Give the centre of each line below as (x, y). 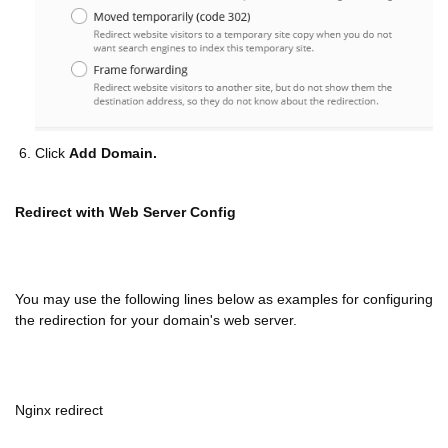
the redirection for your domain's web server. (156, 319)
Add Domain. (113, 152)
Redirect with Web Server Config (125, 211)
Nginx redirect (59, 409)
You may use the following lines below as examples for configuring (224, 298)
